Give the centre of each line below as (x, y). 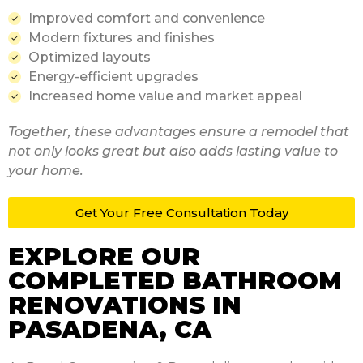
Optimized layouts (90, 57)
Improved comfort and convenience (147, 18)
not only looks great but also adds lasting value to (173, 151)
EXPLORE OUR (104, 256)
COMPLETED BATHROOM (175, 280)
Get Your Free (120, 212)
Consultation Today (227, 212)
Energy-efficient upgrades (113, 76)
